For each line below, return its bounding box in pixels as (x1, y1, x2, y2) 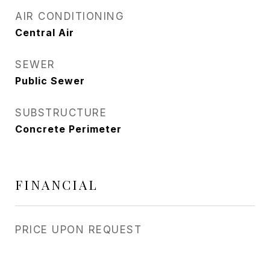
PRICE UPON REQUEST (15, 224, 142, 236)
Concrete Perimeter (15, 123, 122, 135)
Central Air (15, 27, 74, 39)
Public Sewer (15, 75, 85, 87)
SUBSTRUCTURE (15, 107, 107, 119)
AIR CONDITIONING (15, 10, 124, 22)
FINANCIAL (15, 176, 98, 193)
